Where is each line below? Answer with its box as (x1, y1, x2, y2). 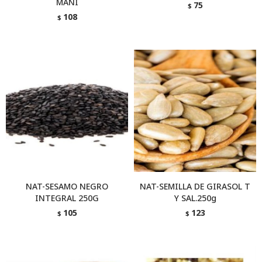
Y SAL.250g (174, 192, 216, 204)
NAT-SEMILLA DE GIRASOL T (140, 181, 250, 192)
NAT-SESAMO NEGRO (26, 181, 108, 192)
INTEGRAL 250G (35, 192, 99, 204)
